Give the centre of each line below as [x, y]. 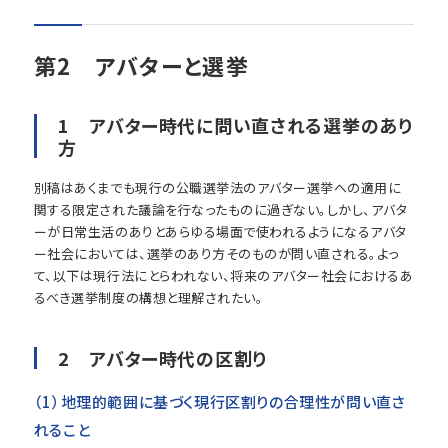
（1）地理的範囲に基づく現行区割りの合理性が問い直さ [219, 401]
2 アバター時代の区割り [163, 357]
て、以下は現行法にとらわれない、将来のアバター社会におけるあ [223, 275]
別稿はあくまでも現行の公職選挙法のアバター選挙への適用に [217, 187]
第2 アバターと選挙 [141, 64]
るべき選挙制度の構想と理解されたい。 [148, 297]
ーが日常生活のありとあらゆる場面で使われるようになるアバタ [220, 231]
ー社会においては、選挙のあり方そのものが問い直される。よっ [216, 253]
